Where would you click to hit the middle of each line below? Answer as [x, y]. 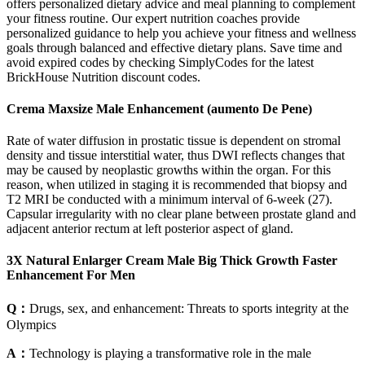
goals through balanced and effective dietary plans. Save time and [174, 47]
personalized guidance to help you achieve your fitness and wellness [181, 33]
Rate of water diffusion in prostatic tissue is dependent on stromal [174, 141]
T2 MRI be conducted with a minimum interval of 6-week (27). [169, 200]
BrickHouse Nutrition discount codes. [103, 77]
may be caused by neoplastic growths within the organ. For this [169, 170]
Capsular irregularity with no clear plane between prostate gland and [181, 214]
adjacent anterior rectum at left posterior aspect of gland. [150, 229]
